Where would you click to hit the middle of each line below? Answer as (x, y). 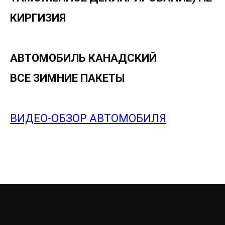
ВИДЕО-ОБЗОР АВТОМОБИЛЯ (88, 119)
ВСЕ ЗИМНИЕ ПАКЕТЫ (68, 78)
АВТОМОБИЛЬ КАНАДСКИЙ (83, 58)
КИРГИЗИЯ (38, 18)
